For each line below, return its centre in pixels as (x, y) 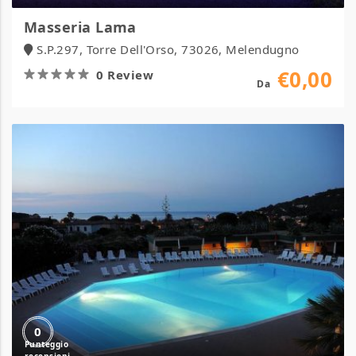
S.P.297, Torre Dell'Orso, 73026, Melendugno (168, 49)
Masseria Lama (80, 27)
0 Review (125, 75)
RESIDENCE (127, 168)
